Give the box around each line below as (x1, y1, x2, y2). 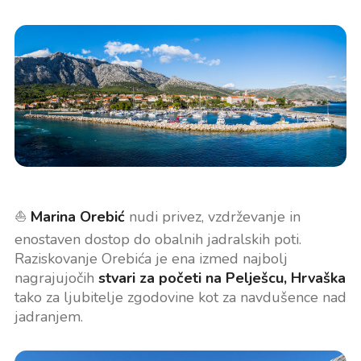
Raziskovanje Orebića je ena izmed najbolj (14, 249, 288, 269)
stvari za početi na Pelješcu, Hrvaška (98, 268, 346, 288)
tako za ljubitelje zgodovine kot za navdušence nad (14, 288, 346, 308)
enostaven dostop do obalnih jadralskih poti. (14, 230, 301, 250)
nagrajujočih (14, 268, 98, 288)
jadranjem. (14, 307, 83, 327)
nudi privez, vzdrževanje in (124, 207, 301, 227)
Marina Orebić (30, 207, 125, 227)
